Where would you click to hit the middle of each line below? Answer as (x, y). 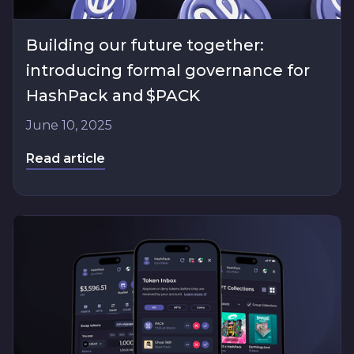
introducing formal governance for (168, 71)
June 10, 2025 (69, 126)
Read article (66, 159)
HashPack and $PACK (113, 96)
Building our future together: (145, 45)
